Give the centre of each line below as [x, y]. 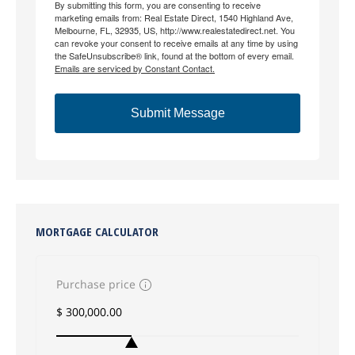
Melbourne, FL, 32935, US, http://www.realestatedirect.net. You [175, 30]
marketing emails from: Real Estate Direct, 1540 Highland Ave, [174, 17]
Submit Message [177, 113]
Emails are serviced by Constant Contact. [135, 68]
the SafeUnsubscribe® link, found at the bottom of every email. [174, 55]
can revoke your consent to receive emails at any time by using [176, 43]
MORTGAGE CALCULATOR [97, 231]
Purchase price [96, 284]
